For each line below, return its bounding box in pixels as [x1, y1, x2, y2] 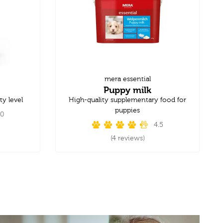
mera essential [104, 75, 151, 83]
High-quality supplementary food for [69, 96, 186, 104]
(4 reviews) [110, 134, 145, 142]
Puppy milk [104, 84, 151, 95]
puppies [115, 106, 140, 114]
